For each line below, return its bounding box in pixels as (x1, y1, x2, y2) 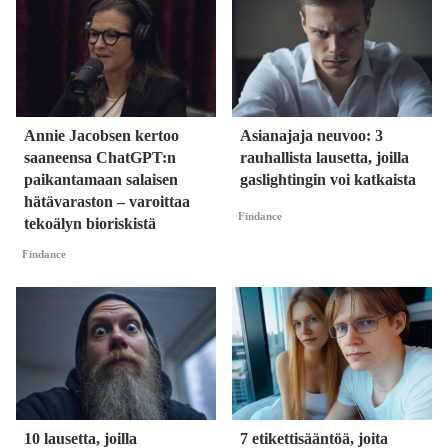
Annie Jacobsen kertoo (24, 127, 179, 145)
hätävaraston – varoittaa (24, 193, 190, 211)
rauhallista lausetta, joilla (240, 149, 409, 167)
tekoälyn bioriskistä (24, 215, 156, 233)
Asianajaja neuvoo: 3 (240, 127, 383, 145)
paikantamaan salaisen (24, 171, 178, 189)
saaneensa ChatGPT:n (24, 149, 176, 167)
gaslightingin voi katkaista (240, 171, 416, 189)
